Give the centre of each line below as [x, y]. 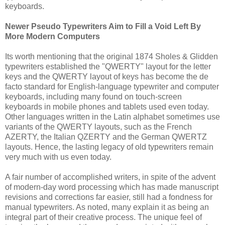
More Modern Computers [52, 36]
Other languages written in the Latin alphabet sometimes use [113, 117]
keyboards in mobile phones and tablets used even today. [107, 106]
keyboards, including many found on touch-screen [93, 96]
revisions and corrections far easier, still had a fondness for [109, 197]
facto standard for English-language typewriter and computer [112, 86]
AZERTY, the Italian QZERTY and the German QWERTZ [106, 137]
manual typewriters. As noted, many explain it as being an [107, 207]
